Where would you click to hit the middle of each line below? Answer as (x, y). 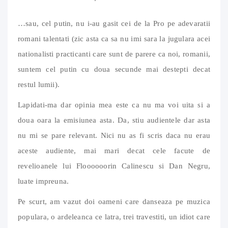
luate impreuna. (44, 181)
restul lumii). (39, 84)
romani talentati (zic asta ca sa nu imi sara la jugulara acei (114, 38)
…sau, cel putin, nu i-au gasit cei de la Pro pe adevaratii (114, 23)
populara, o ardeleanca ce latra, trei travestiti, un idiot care (114, 217)
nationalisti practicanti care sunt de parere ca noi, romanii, (114, 54)
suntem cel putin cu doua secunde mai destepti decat (114, 69)
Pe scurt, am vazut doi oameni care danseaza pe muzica (114, 201)
